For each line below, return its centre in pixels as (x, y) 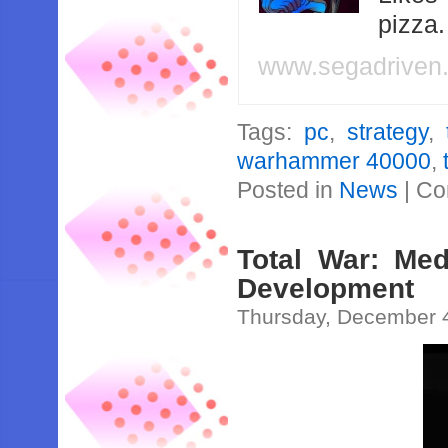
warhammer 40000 (334, 161)
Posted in (288, 190)
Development (326, 288)
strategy (388, 132)
